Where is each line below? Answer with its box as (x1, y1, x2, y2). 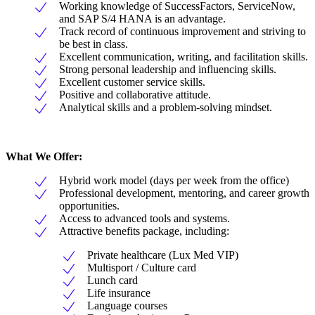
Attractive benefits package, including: (59, 225, 229, 238)
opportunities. (59, 200, 120, 212)
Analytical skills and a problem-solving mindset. (59, 101, 272, 114)
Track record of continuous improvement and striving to (59, 25, 306, 38)
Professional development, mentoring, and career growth (59, 187, 309, 200)
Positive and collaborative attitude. (59, 89, 211, 101)
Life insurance (87, 287, 150, 300)
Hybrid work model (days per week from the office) (59, 174, 289, 187)
